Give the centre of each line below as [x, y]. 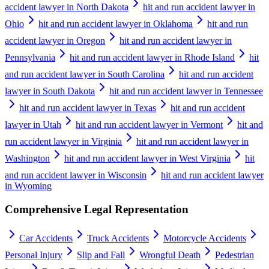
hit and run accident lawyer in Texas [88, 107]
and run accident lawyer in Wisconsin [76, 175]
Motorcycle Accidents [205, 238]
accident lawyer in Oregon [55, 40]
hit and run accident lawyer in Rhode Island [152, 57]
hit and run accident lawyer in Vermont [149, 124]
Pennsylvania [30, 57]
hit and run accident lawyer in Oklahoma [116, 23]
